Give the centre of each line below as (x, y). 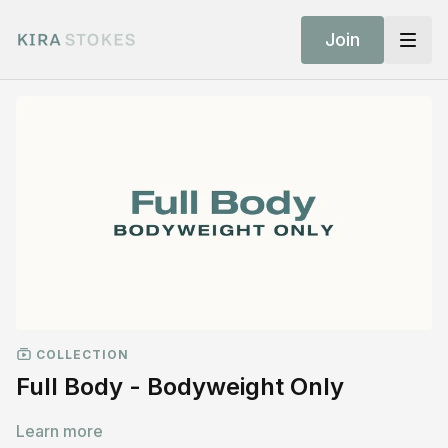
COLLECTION (80, 354)
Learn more (59, 430)
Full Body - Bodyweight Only (180, 386)
